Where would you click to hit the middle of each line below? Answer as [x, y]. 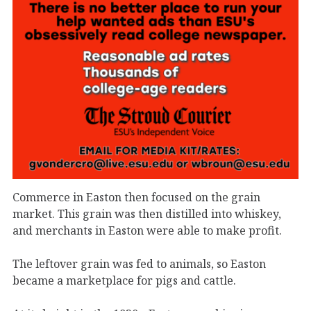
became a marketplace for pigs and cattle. [124, 280]
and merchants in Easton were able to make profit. [147, 230]
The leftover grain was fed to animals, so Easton [139, 263]
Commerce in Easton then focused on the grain [136, 197]
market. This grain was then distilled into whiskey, [147, 213]
